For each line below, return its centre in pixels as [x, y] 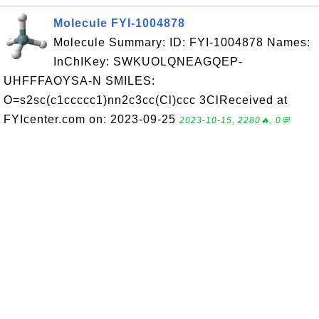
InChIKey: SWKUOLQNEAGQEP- [148, 62]
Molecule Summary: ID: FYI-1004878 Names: [182, 42]
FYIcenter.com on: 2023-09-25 [91, 119]
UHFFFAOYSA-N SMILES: [79, 81]
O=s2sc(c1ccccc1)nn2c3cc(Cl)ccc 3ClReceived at [146, 100]
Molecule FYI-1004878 [119, 23]
